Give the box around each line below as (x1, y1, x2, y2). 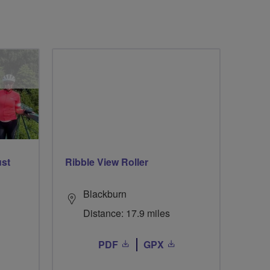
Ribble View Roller (65, 154, 148, 169)
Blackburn (83, 186, 127, 201)
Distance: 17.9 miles (83, 206, 170, 220)
